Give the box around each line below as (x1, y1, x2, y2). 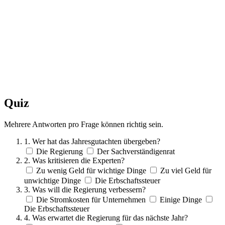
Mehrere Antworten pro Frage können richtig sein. (4, 120, 163, 129)
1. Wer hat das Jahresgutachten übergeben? (24, 137, 160, 146)
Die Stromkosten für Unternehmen (36, 195, 146, 204)
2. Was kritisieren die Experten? (24, 156, 125, 165)
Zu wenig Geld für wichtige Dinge (36, 166, 146, 175)
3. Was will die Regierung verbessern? (24, 185, 146, 194)
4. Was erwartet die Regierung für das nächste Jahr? (24, 213, 188, 222)
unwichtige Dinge (24, 176, 81, 185)
